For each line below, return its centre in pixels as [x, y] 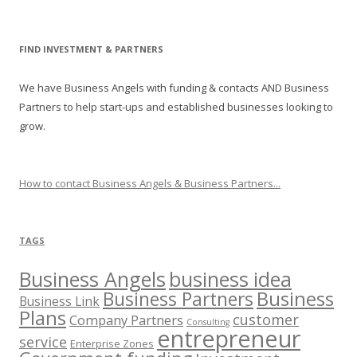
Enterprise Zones [112, 344]
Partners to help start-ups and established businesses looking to [176, 107]
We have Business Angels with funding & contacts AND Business [174, 88]
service [43, 342]
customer [266, 320]
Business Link [59, 302]
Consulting [208, 322]
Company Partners [126, 320]
